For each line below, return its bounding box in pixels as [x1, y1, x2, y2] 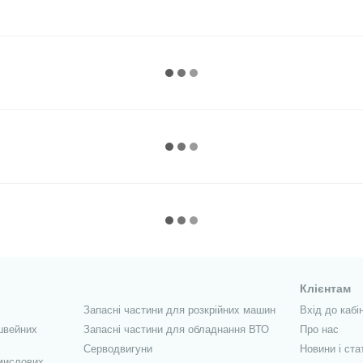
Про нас [300, 323, 340, 335]
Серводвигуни [83, 343, 152, 355]
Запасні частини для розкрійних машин [83, 304, 275, 316]
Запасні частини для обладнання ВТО [83, 323, 269, 335]
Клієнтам [300, 282, 352, 295]
